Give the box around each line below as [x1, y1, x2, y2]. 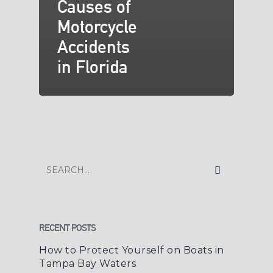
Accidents [57, 37, 130, 58]
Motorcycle [57, 16, 137, 38]
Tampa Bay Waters [39, 258, 136, 270]
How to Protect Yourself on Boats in [39, 244, 224, 257]
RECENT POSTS [39, 222, 96, 234]
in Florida [57, 57, 128, 78]
